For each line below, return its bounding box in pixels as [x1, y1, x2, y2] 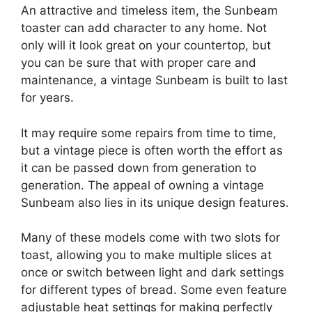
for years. [21, 91, 74, 105]
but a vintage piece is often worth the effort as [21, 143, 283, 157]
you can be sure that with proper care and [21, 56, 256, 70]
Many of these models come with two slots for [21, 231, 280, 245]
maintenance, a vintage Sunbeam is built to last [21, 73, 288, 88]
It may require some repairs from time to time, [21, 125, 276, 140]
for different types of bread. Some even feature [21, 283, 287, 297]
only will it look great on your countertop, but [21, 38, 271, 53]
